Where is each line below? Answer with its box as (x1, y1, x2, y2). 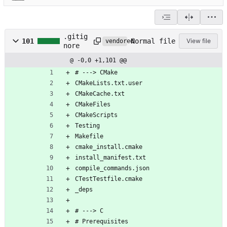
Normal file (130, 36, 175, 45)
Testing (75, 122, 100, 130)
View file (186, 37, 211, 45)
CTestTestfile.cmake (75, 175, 142, 183)
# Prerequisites (75, 218, 128, 225)
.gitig (63, 32, 88, 41)
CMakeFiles (75, 101, 110, 108)
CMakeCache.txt (75, 90, 125, 98)
